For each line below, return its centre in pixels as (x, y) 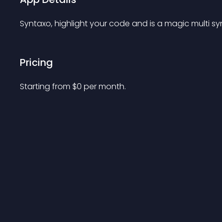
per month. (105, 86)
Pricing (36, 62)
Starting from (46, 86)
